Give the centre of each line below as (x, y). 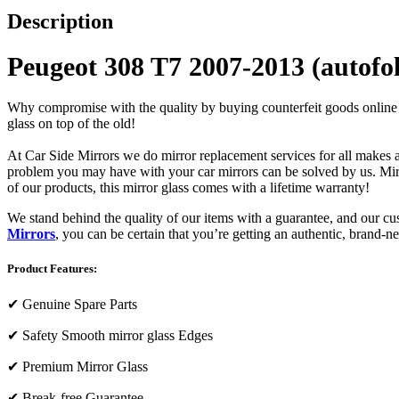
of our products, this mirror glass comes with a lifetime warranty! (190, 187)
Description (60, 21)
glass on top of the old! (71, 123)
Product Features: (52, 268)
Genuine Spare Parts (80, 305)
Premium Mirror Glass (85, 367)
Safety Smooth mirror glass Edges (118, 336)
